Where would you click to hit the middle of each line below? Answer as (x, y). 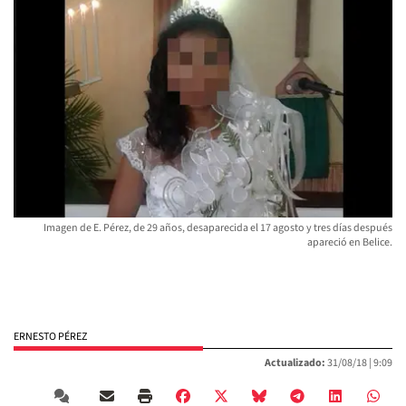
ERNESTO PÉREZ (50, 337)
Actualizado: (295, 363)
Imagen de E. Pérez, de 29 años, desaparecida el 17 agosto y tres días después (218, 228)
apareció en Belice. (350, 243)
